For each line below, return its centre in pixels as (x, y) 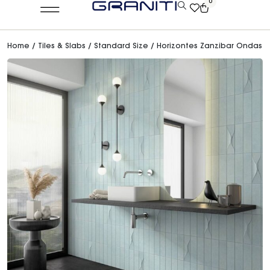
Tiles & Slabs (62, 46)
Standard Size (121, 46)
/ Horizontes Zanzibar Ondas (205, 46)
